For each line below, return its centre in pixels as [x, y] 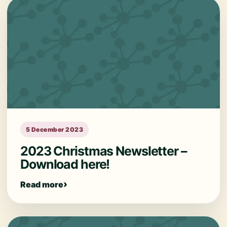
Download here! [65, 164]
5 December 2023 [55, 129]
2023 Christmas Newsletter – [104, 151]
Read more [42, 184]
